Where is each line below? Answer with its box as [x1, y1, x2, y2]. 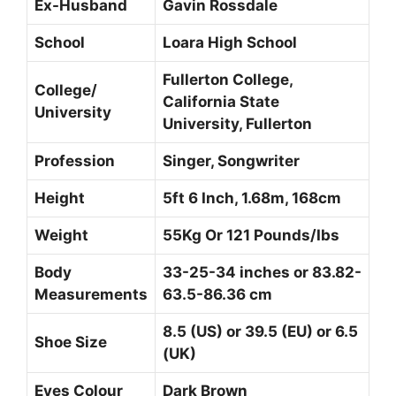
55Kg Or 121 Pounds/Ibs [163, 225, 339, 244]
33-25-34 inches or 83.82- [163, 263, 362, 281]
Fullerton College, [163, 70, 293, 88]
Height [34, 188, 85, 207]
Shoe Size [34, 332, 107, 351]
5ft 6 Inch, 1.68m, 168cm [163, 188, 341, 207]
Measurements [34, 285, 148, 303]
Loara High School [163, 33, 297, 51]
